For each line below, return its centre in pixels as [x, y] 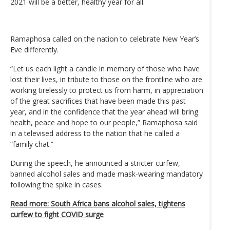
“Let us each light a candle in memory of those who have [105, 68]
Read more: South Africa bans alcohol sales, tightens [98, 203]
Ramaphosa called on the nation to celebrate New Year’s [105, 39]
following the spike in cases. [56, 184]
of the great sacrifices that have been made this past [98, 101]
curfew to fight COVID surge [57, 214]
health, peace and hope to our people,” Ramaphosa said [104, 122]
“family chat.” [32, 144]
